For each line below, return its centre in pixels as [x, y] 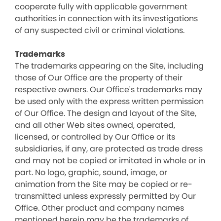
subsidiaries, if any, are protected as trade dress [109, 149]
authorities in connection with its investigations [106, 18]
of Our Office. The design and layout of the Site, [106, 113]
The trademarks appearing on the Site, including [109, 66]
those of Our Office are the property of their [99, 78]
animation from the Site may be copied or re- [104, 184]
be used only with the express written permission [109, 101]
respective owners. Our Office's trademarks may [109, 90]
